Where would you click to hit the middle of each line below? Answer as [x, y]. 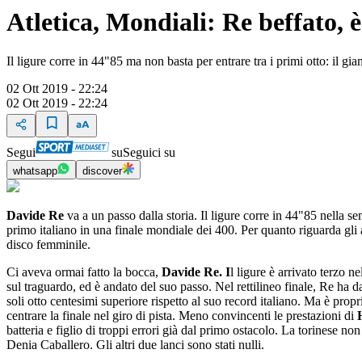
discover [102, 171]
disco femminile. [48, 244]
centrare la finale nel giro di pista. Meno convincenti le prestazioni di [182, 316]
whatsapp [35, 171]
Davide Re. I [196, 272]
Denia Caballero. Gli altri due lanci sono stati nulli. [139, 345]
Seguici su [149, 152]
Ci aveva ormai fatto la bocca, [84, 272]
